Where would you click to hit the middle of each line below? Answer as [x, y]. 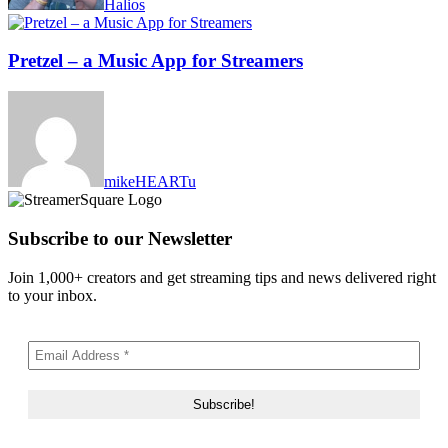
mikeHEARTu [150, 182]
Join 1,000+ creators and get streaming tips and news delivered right [222, 277]
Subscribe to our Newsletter [120, 238]
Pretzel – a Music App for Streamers [155, 61]
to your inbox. [52, 295]
